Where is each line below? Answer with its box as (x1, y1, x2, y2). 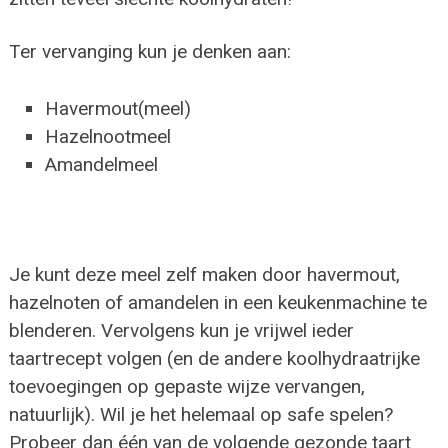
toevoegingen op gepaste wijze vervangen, (8, 375, 365, 399)
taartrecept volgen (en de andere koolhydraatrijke (8, 347, 420, 371)
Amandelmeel (45, 152, 159, 176)
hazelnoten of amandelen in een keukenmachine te (8, 291, 427, 315)
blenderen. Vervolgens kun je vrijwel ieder (8, 319, 354, 343)
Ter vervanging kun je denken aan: (8, 40, 291, 64)
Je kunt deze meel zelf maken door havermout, (8, 263, 400, 287)
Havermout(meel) (45, 96, 192, 120)
